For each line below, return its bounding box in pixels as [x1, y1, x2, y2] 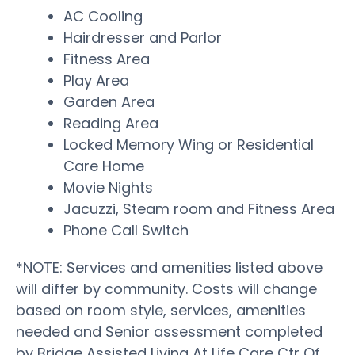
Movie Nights [63, 177, 153, 197]
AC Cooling [63, 6, 143, 26]
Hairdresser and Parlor [63, 27, 222, 48]
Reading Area [63, 113, 158, 133]
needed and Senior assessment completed [16, 321, 323, 342]
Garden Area [63, 91, 155, 112]
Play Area [63, 70, 129, 90]
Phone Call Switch [63, 219, 189, 240]
